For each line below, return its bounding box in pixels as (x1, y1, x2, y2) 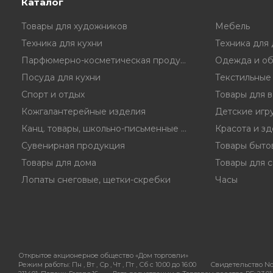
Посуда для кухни (21, 72, 101, 83)
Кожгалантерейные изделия (21, 106, 146, 117)
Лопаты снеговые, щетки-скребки (21, 174, 171, 185)
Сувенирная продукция (21, 140, 125, 151)
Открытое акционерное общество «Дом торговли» (18, 251, 188, 260)
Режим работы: (18, 260, 72, 269)
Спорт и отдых (21, 89, 85, 100)
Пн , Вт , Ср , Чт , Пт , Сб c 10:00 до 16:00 (72, 260, 196, 269)
